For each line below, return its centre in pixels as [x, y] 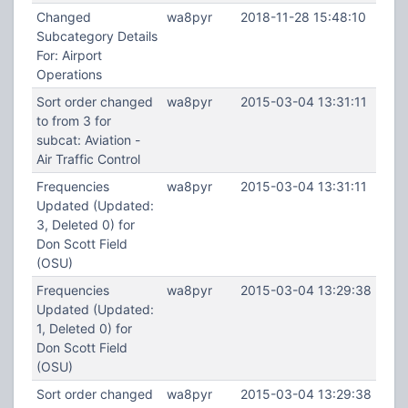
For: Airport [69, 55]
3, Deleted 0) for [85, 224]
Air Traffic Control [88, 159]
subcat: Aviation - [88, 140]
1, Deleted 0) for [84, 328]
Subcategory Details [97, 36]
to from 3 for [73, 121]
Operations [69, 74]
